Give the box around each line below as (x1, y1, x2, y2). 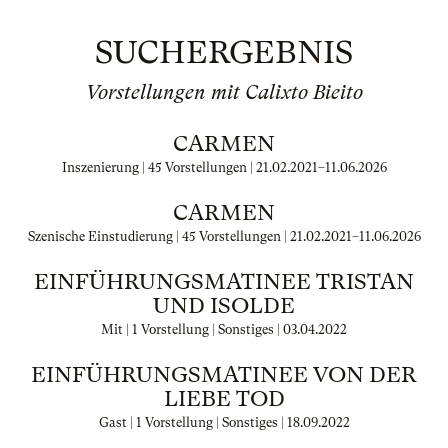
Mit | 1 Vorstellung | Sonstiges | (101, 322, 283, 337)
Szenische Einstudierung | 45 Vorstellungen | (27, 229, 290, 244)
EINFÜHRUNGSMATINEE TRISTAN (34, 269, 414, 294)
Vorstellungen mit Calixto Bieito (85, 81, 363, 104)
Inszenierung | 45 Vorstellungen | (61, 160, 256, 175)
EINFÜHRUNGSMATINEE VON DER (31, 362, 417, 387)
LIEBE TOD (163, 386, 285, 411)
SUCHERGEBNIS (95, 34, 353, 71)
